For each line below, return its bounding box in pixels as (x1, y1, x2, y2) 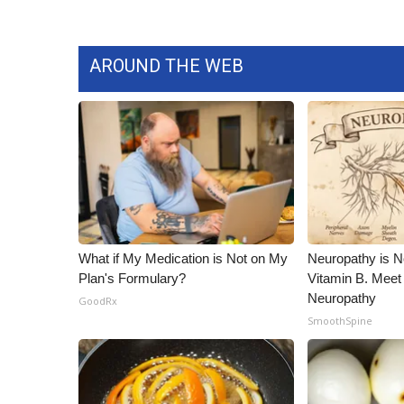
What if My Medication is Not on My (78, 251, 288, 266)
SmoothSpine (308, 314, 373, 327)
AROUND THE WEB (89, 55, 243, 77)
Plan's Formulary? (78, 271, 186, 286)
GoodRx (78, 294, 117, 308)
